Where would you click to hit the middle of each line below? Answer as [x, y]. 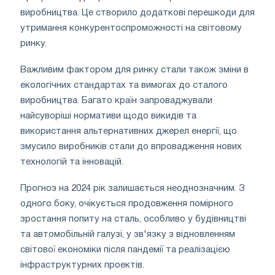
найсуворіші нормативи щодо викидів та [108, 116]
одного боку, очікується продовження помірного [127, 204]
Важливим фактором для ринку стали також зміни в [134, 70]
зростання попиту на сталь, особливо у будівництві [133, 219]
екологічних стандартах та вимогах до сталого [124, 86]
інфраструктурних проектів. [82, 265]
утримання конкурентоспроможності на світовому [131, 29]
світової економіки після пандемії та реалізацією [125, 250]
